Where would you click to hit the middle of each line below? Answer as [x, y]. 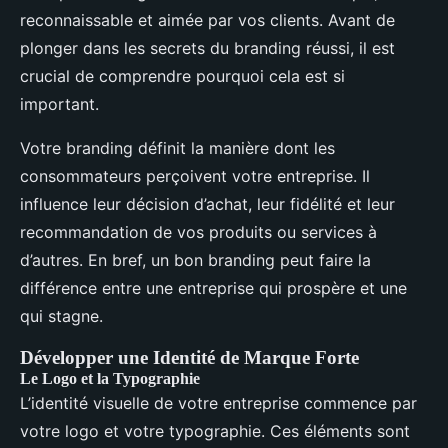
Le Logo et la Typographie [110, 378]
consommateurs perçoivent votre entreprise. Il [195, 176]
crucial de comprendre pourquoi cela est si [182, 76]
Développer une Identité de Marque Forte [189, 357]
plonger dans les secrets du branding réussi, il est [207, 48]
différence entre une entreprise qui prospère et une [213, 288]
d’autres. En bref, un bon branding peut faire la [195, 260]
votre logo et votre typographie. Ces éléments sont [215, 431]
